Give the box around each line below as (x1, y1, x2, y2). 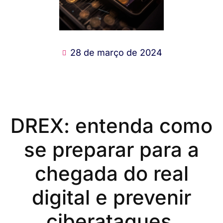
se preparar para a (24, 137, 199, 162)
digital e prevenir (32, 185, 191, 210)
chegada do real (34, 161, 189, 186)
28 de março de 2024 (70, 47, 162, 58)
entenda (75, 113, 159, 138)
